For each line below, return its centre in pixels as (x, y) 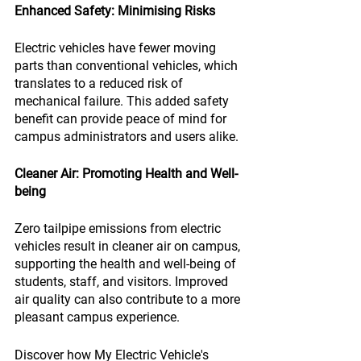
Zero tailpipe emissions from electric (119, 228)
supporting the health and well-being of (127, 264)
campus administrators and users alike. (127, 137)
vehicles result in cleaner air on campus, (129, 246)
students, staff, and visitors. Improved (123, 282)
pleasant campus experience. (97, 317)
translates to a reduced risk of (100, 83)
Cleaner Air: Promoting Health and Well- (126, 174)
